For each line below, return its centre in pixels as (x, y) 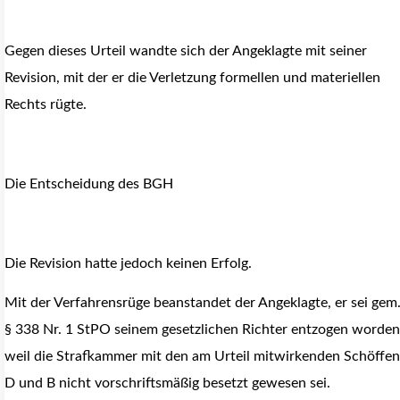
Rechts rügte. (46, 105)
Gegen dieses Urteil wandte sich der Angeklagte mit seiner (186, 51)
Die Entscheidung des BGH (89, 184)
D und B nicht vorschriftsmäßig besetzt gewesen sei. (167, 383)
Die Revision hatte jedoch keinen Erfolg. (130, 263)
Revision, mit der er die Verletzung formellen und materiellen (192, 78)
